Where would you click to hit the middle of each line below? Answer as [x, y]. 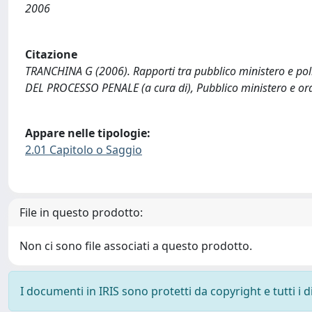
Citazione [51, 54]
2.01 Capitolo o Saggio [84, 150]
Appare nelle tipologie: [88, 133]
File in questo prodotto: [81, 212]
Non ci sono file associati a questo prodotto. [136, 245]
